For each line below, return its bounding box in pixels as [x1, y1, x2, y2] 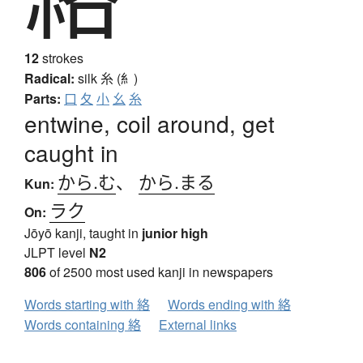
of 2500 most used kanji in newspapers [46, 263, 273, 282]
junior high [142, 224, 208, 243]
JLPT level [24, 243, 89, 263]
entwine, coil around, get [24, 107, 275, 140]
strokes [39, 49, 83, 68]
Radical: [24, 69, 75, 88]
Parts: [24, 89, 61, 109]
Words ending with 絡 [168, 295, 291, 314]
